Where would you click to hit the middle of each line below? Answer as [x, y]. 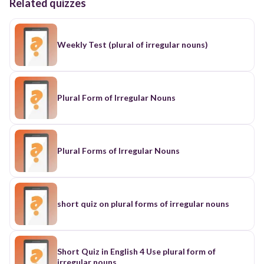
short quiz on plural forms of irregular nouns [143, 203]
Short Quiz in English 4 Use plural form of [136, 251]
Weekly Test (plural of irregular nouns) [133, 44]
